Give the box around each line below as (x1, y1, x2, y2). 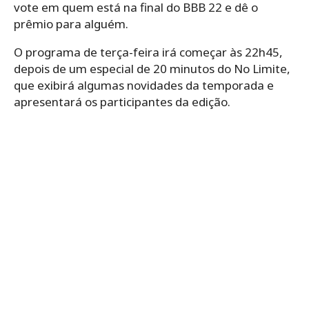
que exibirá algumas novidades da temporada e (14, 77, 274, 94)
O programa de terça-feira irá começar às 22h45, (14, 44, 283, 61)
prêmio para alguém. (14, 16, 128, 32)
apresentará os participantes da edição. (14, 94, 230, 110)
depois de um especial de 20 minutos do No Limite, (14, 61, 290, 77)
